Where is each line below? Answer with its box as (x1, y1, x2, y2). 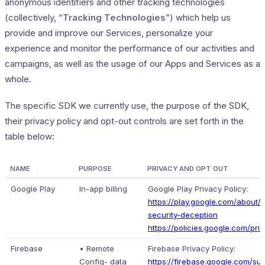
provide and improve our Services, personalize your (5, 27, 213, 39)
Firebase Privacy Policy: (147, 244, 235, 254)
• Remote (79, 244, 114, 254)
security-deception (147, 210, 218, 220)
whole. (5, 73, 31, 85)
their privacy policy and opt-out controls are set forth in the (5, 115, 244, 127)
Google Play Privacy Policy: (147, 184, 248, 194)
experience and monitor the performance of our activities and (5, 43, 254, 54)
